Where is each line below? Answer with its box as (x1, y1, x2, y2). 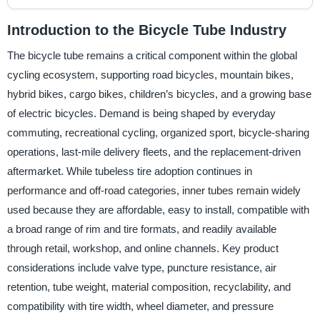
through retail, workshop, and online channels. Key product (6, 242, 279, 255)
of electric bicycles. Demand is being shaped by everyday (6, 107, 276, 120)
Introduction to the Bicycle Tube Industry (6, 21, 286, 38)
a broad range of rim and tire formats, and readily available (6, 223, 276, 236)
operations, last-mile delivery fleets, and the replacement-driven (6, 146, 301, 159)
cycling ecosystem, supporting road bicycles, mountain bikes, (6, 69, 294, 81)
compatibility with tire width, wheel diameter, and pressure (6, 300, 274, 313)
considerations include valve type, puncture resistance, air (6, 261, 276, 274)
